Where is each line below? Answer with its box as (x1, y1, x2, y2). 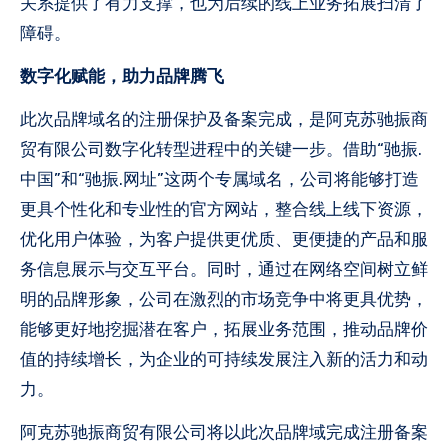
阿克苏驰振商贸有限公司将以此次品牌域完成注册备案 (20, 421, 428, 442)
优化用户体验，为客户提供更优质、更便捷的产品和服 (20, 228, 428, 249)
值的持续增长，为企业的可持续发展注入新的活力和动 (20, 348, 428, 369)
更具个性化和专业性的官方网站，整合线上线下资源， (20, 198, 428, 219)
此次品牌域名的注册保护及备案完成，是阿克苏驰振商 (20, 108, 428, 129)
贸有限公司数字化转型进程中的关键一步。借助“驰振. (20, 138, 422, 159)
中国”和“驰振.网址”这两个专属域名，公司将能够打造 (20, 168, 419, 189)
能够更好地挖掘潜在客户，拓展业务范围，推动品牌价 (20, 318, 428, 339)
